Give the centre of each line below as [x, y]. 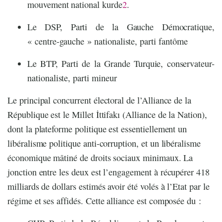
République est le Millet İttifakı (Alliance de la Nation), [107, 115]
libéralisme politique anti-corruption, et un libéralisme [104, 143]
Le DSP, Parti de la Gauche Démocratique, [121, 27]
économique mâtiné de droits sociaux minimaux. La [100, 158]
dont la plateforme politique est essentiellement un [97, 129]
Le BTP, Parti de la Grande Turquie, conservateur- [121, 64]
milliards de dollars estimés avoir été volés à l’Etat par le [109, 187]
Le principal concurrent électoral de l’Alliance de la [100, 100]
